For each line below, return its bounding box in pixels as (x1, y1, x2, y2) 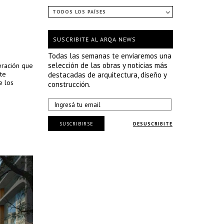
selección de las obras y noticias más (48, 60, 167, 70)
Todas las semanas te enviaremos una (48, 51, 171, 60)
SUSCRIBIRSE (59, 120, 93, 127)
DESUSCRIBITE (133, 120, 172, 127)
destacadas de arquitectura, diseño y (48, 70, 166, 79)
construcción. (48, 79, 90, 89)
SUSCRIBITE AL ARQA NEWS (53, 35, 136, 43)
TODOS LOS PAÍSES (52, 8, 106, 15)
